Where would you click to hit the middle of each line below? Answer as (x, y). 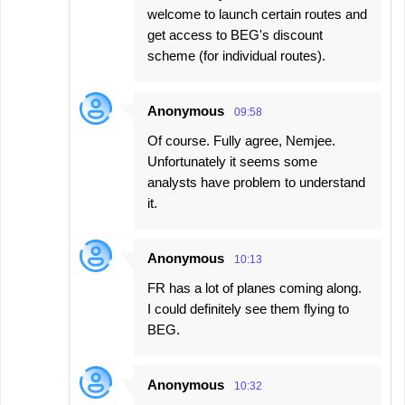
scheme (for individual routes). (236, 56)
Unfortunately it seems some (232, 162)
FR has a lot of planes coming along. (254, 288)
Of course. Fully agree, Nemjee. (241, 141)
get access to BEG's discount (235, 35)
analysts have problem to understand (256, 183)
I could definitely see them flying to (248, 309)
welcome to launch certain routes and (257, 14)
